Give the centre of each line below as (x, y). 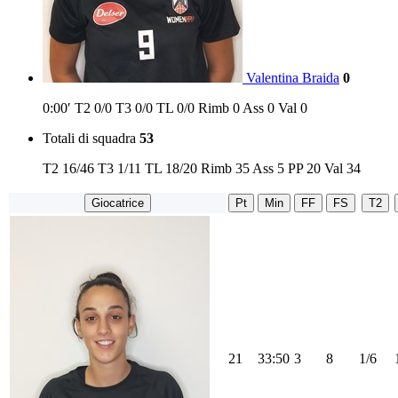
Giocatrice (117, 203)
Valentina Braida (293, 78)
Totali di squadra (89, 139)
